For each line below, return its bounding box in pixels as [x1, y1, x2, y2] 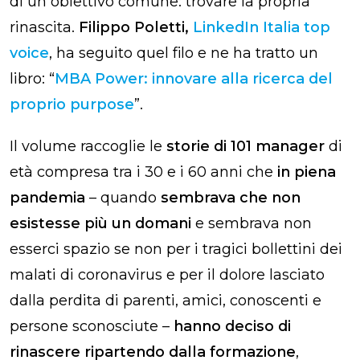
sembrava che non [161, 188, 301, 207]
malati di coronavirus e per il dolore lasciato [10, 265, 325, 284]
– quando [85, 188, 161, 207]
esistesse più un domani [10, 214, 195, 232]
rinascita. [10, 18, 75, 36]
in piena [277, 162, 336, 181]
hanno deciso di [174, 317, 291, 335]
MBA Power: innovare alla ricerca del [55, 69, 333, 88]
